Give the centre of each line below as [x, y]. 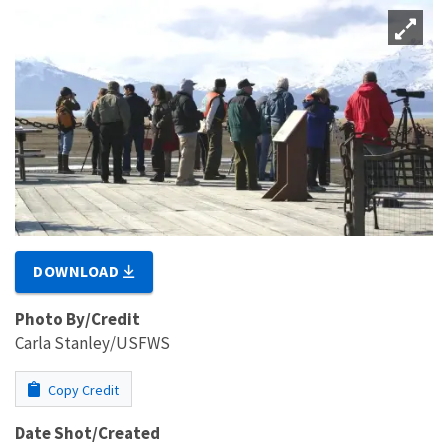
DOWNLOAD [78, 270]
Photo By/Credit [77, 318]
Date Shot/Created [87, 432]
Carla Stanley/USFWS [92, 342]
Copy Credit [82, 389]
